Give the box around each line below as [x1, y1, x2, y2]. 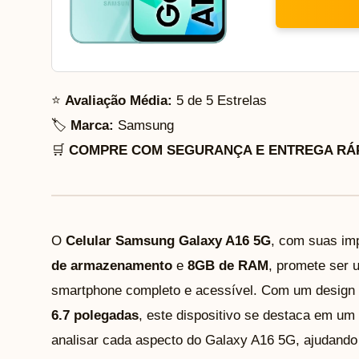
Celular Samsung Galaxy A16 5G [66, 232, 271, 248]
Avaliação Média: [65, 92, 172, 108]
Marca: [71, 117, 114, 133]
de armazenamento [51, 257, 172, 273]
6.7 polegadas [51, 307, 139, 323]
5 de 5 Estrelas [172, 92, 267, 108]
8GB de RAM [188, 257, 268, 273]
